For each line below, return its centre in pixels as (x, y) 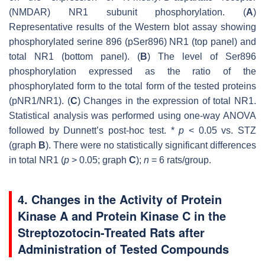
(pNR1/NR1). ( (40, 101)
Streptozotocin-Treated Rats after (111, 232)
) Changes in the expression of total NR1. (167, 101)
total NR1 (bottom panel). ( (75, 56)
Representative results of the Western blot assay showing (132, 27)
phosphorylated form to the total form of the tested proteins (132, 86)
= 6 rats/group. (180, 160)
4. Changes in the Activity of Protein (120, 199)
